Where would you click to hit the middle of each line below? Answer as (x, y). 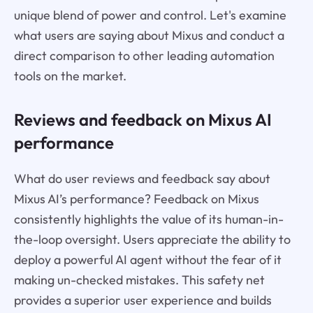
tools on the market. (70, 75)
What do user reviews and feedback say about (142, 178)
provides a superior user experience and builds (143, 300)
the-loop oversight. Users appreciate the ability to (152, 239)
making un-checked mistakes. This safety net (139, 279)
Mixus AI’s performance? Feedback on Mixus (136, 198)
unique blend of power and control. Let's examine (150, 15)
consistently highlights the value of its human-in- (148, 219)
